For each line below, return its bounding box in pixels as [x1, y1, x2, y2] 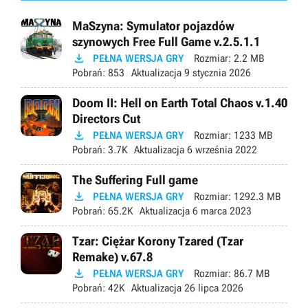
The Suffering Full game [72, 172, 198, 187]
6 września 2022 [184, 143, 257, 156]
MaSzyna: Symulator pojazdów [72, 18, 234, 33]
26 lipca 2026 [181, 281, 243, 294]
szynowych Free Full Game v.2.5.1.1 [72, 34, 260, 49]
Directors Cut [72, 111, 140, 126]
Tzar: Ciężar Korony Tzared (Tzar [72, 233, 243, 248]
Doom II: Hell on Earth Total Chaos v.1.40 [72, 95, 287, 110]
